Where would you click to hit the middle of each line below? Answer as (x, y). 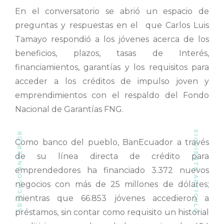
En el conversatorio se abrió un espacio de (112, 11)
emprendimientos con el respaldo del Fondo (112, 95)
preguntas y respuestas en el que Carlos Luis (112, 25)
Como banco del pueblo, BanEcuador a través (112, 142)
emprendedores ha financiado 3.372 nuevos (112, 170)
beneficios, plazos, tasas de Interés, (112, 53)
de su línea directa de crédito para (112, 156)
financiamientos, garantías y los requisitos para (112, 67)
